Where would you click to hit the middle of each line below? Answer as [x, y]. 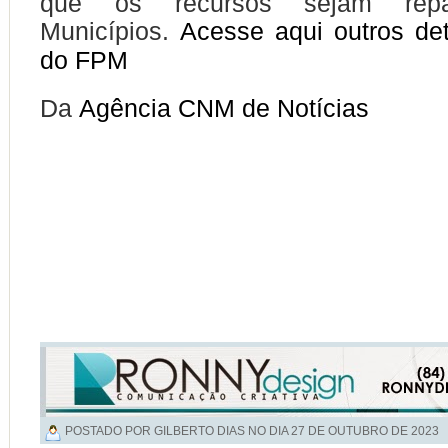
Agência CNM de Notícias [224, 108]
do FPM [84, 60]
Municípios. [110, 31]
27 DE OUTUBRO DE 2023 [365, 431]
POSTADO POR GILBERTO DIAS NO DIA [178, 431]
